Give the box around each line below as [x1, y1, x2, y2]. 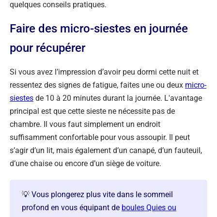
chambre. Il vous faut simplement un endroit [10, 120, 160, 129]
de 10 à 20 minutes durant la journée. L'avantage [33, 93, 202, 103]
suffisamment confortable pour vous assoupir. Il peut [10, 133, 190, 142]
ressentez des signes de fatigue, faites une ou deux [10, 80, 185, 90]
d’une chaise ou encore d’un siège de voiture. [10, 159, 161, 168]
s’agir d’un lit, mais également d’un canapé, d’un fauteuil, [10, 146, 202, 155]
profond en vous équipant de [22, 203, 122, 212]
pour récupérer [10, 41, 85, 55]
